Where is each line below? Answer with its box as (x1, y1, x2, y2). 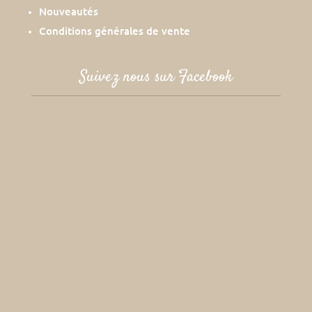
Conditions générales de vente (38, 23, 190, 38)
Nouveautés (38, 3, 98, 18)
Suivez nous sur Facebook (79, 65, 233, 88)
